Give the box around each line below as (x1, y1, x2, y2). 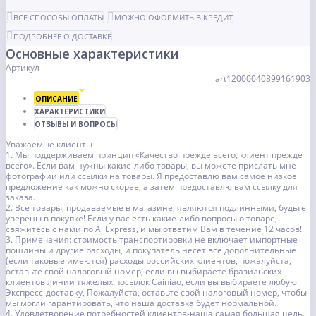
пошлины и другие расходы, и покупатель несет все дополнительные (6, 244, 296, 257)
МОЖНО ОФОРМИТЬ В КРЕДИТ (114, 12, 233, 23)
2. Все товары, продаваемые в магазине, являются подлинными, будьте (6, 202, 306, 214)
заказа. (6, 191, 35, 204)
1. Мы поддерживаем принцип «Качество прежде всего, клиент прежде (6, 149, 303, 162)
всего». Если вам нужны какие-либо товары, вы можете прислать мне (6, 159, 296, 172)
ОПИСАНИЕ (35, 94, 78, 104)
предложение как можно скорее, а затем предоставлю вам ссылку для (6, 181, 298, 193)
